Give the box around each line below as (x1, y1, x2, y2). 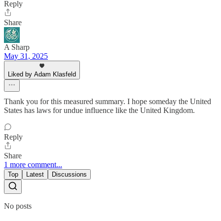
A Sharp (4, 42, 30, 51)
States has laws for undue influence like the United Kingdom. (4, 106, 195, 114)
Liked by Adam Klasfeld (8, 70, 76, 78)
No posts (4, 201, 32, 210)
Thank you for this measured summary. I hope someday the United (4, 97, 211, 106)
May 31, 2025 (4, 51, 48, 60)
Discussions (52, 170, 87, 178)
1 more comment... (4, 160, 62, 169)
